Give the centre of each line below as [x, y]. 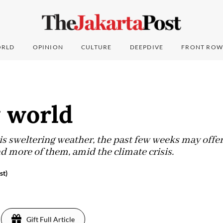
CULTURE [97, 47]
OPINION [48, 47]
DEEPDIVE [147, 47]
